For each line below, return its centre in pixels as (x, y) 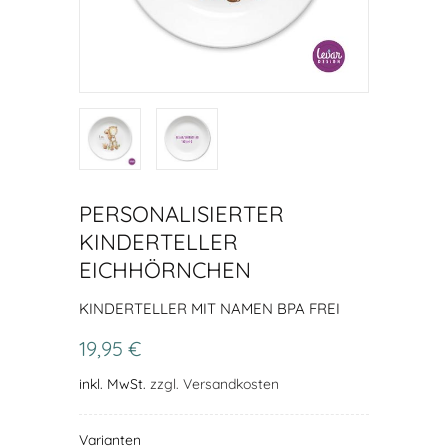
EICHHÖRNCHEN (165, 270)
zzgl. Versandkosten (214, 384)
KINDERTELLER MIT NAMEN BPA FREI (209, 308)
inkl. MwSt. (114, 384)
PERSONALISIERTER (181, 214)
